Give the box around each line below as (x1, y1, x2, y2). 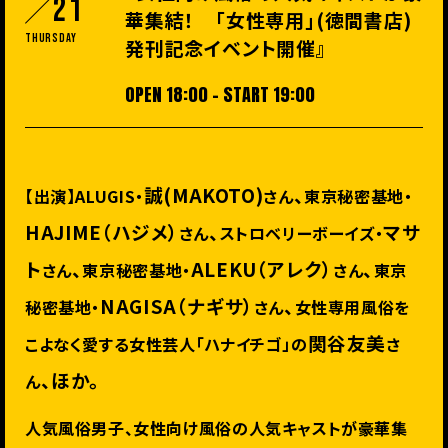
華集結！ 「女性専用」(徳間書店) (125, 6, 412, 33)
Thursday (25, 31, 77, 46)
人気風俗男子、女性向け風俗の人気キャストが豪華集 (25, 416, 408, 440)
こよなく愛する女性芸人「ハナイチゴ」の (25, 332, 308, 356)
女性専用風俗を (294, 295, 410, 319)
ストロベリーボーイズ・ (219, 221, 384, 245)
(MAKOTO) (163, 181, 264, 208)
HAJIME (25, 218, 102, 245)
